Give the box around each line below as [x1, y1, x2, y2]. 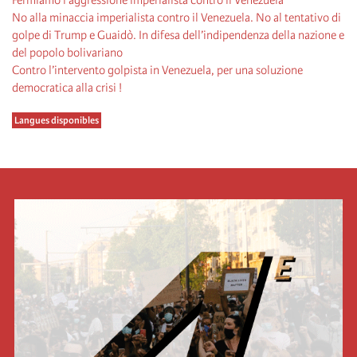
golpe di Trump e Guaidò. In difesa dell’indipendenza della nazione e [12, 27, 344, 42]
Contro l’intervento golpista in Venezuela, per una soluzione [12, 62, 303, 77]
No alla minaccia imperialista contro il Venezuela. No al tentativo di [12, 10, 341, 25]
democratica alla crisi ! [12, 80, 122, 95]
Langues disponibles [14, 114, 99, 126]
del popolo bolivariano [12, 45, 123, 60]
